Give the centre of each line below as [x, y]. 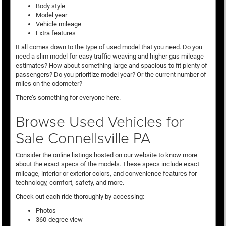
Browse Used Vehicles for [100, 121]
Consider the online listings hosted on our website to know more [106, 155]
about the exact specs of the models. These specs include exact [107, 164]
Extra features [55, 33]
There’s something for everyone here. [68, 98]
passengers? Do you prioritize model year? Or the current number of [111, 75]
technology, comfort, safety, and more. [70, 183]
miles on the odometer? [49, 84]
